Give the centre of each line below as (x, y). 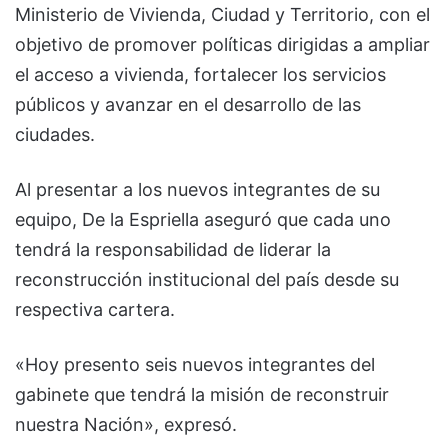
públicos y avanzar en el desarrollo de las (188, 105)
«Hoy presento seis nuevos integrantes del (195, 365)
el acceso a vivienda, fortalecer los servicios (200, 75)
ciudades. (55, 135)
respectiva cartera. (95, 310)
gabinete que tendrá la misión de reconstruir (202, 395)
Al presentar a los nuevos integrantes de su (197, 190)
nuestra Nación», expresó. (126, 425)
